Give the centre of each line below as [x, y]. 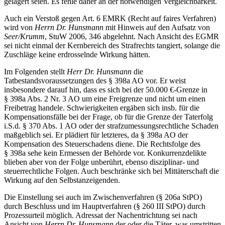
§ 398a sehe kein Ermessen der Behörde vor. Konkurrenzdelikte [105, 153]
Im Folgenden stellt [35, 71]
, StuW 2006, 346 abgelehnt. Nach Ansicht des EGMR [132, 36]
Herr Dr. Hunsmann [100, 71]
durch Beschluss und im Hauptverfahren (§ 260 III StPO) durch [105, 206]
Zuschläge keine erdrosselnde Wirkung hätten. [77, 54]
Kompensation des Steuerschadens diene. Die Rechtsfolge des [102, 144]
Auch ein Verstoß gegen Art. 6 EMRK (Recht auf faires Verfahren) [110, 18]
